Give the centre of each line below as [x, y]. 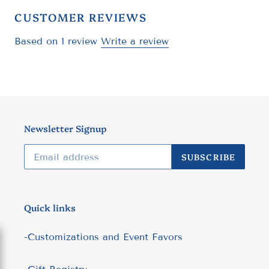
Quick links [50, 208]
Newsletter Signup [65, 128]
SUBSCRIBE [208, 156]
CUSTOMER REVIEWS [81, 17]
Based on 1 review [56, 41]
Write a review [135, 41]
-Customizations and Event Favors [103, 237]
